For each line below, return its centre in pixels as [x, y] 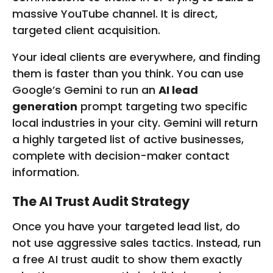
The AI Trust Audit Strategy [101, 201]
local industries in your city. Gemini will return [135, 122]
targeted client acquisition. [86, 30]
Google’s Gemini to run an [85, 90]
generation [45, 106]
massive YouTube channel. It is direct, [115, 14]
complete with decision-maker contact [121, 155]
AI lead [178, 90]
